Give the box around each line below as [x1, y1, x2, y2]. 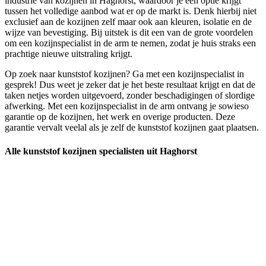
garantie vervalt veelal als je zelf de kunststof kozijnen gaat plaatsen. [5, 122, 259, 133]
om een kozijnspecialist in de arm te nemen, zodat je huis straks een [5, 38, 256, 49]
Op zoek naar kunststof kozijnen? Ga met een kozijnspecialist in [5, 69, 244, 80]
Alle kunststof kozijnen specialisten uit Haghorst [5, 145, 197, 156]
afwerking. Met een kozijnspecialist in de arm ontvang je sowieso [5, 101, 249, 112]
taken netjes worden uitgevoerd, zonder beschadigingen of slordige [5, 90, 255, 101]
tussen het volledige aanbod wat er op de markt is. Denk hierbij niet [5, 6, 256, 17]
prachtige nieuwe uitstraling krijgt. [5, 49, 132, 59]
